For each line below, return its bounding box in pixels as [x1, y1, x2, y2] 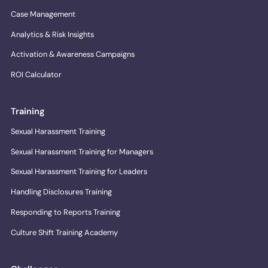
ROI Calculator [11, 69, 62, 80]
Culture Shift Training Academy [11, 227, 118, 237]
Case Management [11, 8, 76, 19]
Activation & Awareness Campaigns [11, 49, 135, 60]
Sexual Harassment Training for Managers [11, 146, 154, 157]
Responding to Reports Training [11, 206, 121, 217]
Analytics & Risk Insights [11, 29, 95, 39]
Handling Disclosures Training [11, 187, 112, 197]
